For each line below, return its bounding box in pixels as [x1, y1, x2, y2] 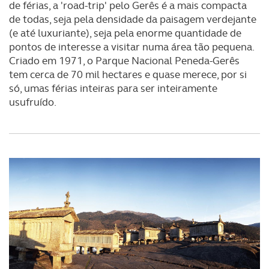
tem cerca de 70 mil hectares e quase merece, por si [9, 68, 247, 81]
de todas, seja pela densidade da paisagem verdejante [9, 13, 256, 26]
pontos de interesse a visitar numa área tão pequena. [9, 40, 254, 53]
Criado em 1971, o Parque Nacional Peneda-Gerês [9, 54, 240, 67]
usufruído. [9, 95, 56, 109]
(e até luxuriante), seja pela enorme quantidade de [9, 26, 241, 40]
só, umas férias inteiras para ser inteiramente [9, 82, 217, 95]
